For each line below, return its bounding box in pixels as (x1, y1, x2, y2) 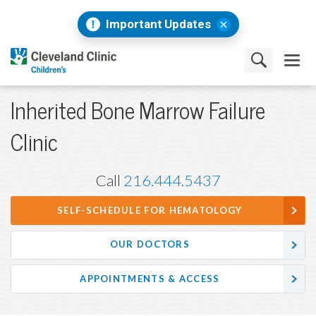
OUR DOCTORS (109, 238, 190, 251)
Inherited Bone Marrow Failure (11, 97, 265, 126)
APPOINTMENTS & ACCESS (80, 272, 220, 285)
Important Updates (105, 16, 211, 32)
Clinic (11, 128, 58, 157)
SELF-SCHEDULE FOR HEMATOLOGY (57, 204, 243, 217)
